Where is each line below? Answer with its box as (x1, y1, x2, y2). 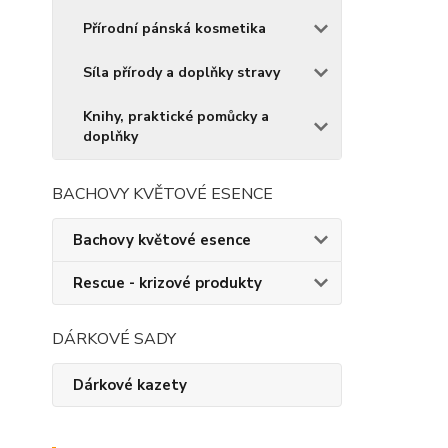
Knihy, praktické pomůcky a (83, 107, 269, 126)
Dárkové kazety (73, 375, 187, 395)
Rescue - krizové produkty (73, 273, 262, 293)
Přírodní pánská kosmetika (83, 19, 266, 38)
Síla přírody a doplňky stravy (83, 63, 280, 82)
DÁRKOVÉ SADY (52, 328, 176, 350)
